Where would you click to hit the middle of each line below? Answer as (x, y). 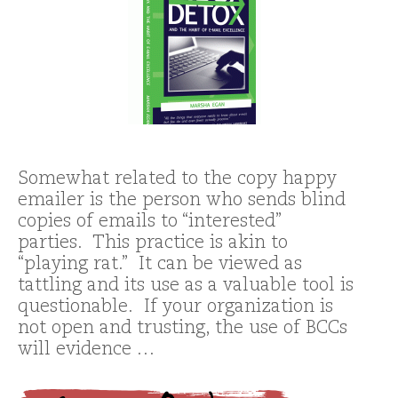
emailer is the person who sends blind (182, 200)
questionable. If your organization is (175, 307)
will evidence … (86, 350)
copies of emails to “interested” (149, 222)
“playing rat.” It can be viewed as (160, 264)
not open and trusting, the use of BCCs (183, 328)
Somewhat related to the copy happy (177, 179)
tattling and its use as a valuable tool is (186, 286)
